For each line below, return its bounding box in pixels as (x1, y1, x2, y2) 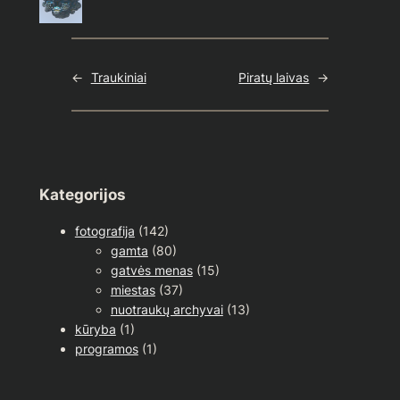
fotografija (74, 222, 135, 238)
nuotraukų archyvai (110, 301, 223, 317)
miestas (110, 281, 155, 297)
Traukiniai (90, 70, 146, 86)
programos (74, 340, 138, 356)
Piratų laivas (238, 70, 310, 86)
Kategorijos (38, 185, 126, 204)
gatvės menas (110, 262, 193, 278)
